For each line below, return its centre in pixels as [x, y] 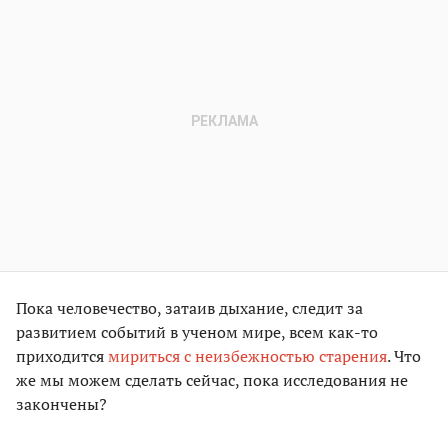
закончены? [61, 404]
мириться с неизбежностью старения [247, 356]
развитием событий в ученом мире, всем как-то [197, 332]
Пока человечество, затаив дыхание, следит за [189, 308]
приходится [62, 356]
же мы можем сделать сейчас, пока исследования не [212, 380]
